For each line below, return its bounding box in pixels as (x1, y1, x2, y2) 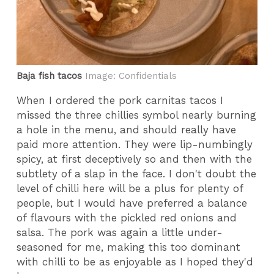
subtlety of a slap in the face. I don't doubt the (17, 168, 257, 180)
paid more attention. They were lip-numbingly (17, 138, 253, 151)
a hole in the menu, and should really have (17, 124, 237, 136)
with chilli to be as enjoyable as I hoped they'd (17, 256, 254, 268)
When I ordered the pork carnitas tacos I (17, 94, 224, 107)
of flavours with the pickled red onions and (17, 212, 237, 224)
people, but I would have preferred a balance (17, 197, 248, 210)
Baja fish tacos (17, 70, 83, 82)
